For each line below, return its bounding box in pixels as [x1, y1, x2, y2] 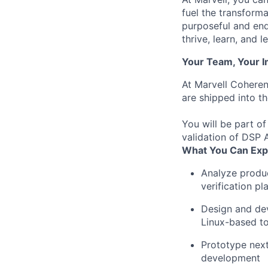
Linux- [201, 216, 229, 228]
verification [201, 180, 252, 192]
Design [201, 203, 232, 215]
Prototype [201, 239, 246, 251]
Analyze [201, 167, 237, 179]
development [201, 252, 260, 264]
